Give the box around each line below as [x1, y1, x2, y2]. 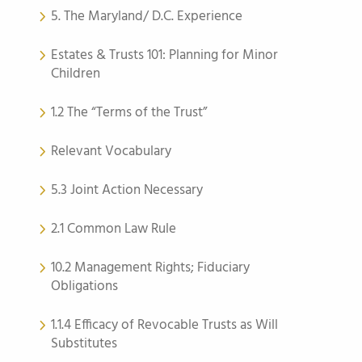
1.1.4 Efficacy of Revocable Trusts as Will [51, 314, 278, 336]
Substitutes [51, 333, 117, 355]
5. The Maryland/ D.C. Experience [51, 6, 242, 27]
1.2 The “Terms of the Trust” [51, 102, 207, 124]
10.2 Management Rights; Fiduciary [51, 257, 250, 279]
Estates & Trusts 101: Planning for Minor [51, 44, 278, 66]
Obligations [51, 276, 118, 297]
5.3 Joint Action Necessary [51, 179, 203, 201]
